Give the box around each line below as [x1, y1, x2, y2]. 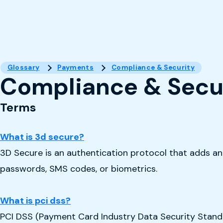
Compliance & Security [111, 63, 195, 72]
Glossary [7, 63, 40, 72]
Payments [57, 63, 94, 72]
